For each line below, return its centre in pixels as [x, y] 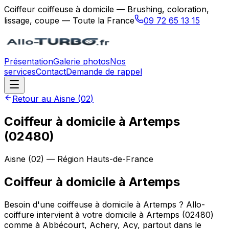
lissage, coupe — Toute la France [69, 20]
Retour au [33, 99]
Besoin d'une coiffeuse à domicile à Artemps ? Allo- [105, 204]
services [20, 72]
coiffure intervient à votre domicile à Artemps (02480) [109, 214]
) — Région [64, 159]
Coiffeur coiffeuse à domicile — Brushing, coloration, [107, 9]
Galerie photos [82, 61]
